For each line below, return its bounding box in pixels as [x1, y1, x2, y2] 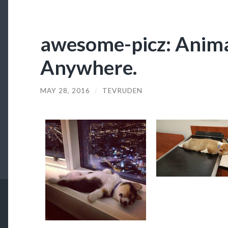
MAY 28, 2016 [40, 86, 90, 95]
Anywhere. [40, 54, 137, 79]
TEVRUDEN [102, 86, 142, 95]
